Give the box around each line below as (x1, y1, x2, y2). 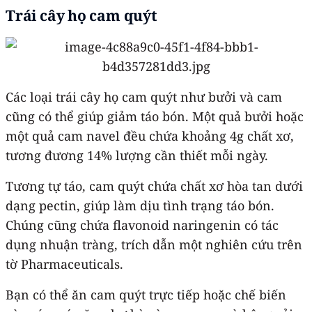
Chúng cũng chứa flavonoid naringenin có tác (6, 216, 279, 233)
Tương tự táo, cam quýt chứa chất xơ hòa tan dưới (6, 177, 303, 194)
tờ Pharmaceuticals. (6, 255, 123, 272)
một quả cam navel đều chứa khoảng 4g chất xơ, (6, 127, 294, 144)
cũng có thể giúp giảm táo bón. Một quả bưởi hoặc (6, 107, 304, 125)
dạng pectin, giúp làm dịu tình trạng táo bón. (6, 196, 274, 214)
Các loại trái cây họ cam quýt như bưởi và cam (6, 88, 282, 105)
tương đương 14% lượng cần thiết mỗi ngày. (6, 146, 268, 164)
